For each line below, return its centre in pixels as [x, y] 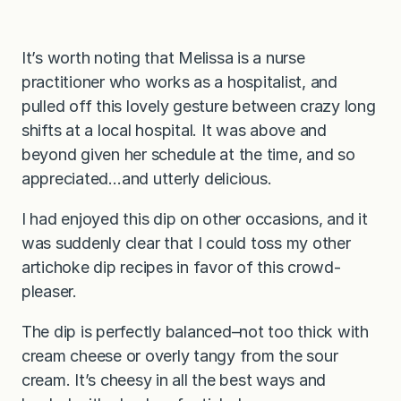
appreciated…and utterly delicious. [147, 178]
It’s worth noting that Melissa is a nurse [163, 57]
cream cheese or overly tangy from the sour [180, 355]
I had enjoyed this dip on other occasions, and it [195, 218]
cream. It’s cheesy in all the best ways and [174, 380]
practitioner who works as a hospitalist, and [179, 81]
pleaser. [49, 291]
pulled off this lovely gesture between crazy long [199, 106]
